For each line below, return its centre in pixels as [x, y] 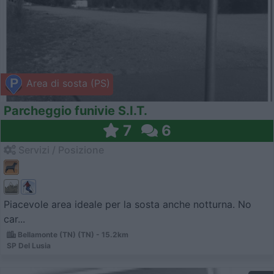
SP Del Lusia [29, 245]
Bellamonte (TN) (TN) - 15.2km [72, 234]
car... [14, 219]
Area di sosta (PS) [67, 83]
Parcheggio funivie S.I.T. [76, 110]
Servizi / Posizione [60, 150]
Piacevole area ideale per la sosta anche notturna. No [128, 204]
